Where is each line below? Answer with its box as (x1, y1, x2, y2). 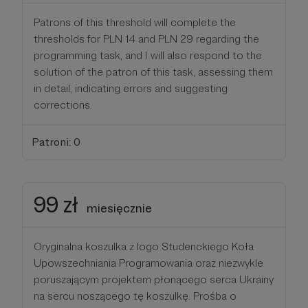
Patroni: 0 (31, 135, 80, 149)
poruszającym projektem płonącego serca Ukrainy (34, 272, 274, 286)
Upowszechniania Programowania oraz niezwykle (34, 256, 263, 269)
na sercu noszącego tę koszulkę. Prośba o (34, 289, 236, 302)
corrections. (34, 98, 92, 112)
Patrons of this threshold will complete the (34, 16, 236, 30)
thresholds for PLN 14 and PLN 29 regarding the (34, 32, 259, 46)
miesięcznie (87, 200, 152, 215)
